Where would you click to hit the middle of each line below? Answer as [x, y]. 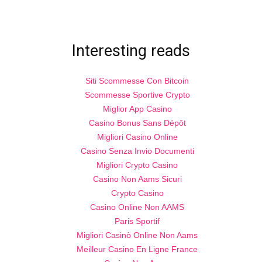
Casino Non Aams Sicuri [137, 179]
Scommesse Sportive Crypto [137, 95]
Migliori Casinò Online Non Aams [137, 235]
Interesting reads [131, 51]
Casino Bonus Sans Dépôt [137, 123]
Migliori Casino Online [137, 137]
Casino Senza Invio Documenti [137, 151]
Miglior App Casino [137, 109]
